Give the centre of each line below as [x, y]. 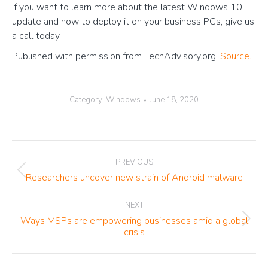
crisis [134, 232]
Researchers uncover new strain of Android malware [134, 178]
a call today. [36, 36]
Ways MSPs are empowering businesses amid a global [134, 221]
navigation [52, 172]
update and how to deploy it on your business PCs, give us [133, 22]
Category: [88, 100]
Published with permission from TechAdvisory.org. [116, 56]
